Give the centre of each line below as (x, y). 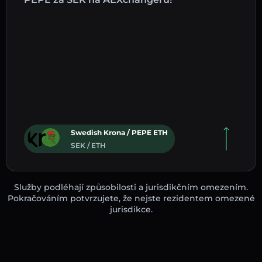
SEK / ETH (88, 145)
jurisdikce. (131, 209)
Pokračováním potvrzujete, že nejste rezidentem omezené (131, 198)
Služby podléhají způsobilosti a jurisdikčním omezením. (131, 187)
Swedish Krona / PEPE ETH (119, 132)
